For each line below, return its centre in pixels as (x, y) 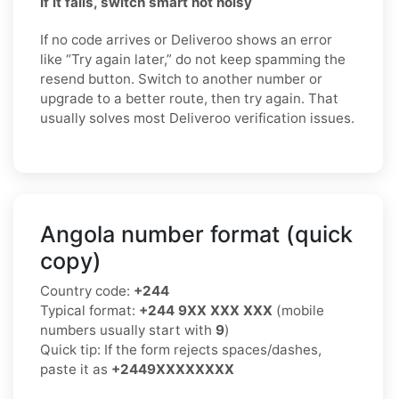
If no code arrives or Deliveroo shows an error (186, 39)
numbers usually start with (128, 330)
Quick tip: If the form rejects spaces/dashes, (181, 349)
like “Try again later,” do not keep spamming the (193, 59)
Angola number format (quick (196, 234)
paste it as (76, 369)
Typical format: (90, 310)
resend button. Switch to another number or (181, 78)
